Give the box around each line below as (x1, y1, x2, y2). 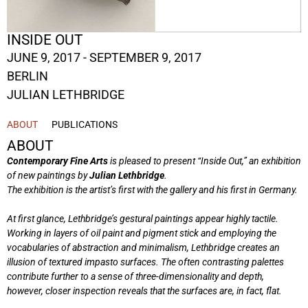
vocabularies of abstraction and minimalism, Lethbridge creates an (7, 242, 280, 254)
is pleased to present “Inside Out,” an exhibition (108, 155, 301, 167)
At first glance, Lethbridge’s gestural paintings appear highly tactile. (7, 213, 278, 225)
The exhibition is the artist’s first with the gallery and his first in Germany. (7, 184, 298, 196)
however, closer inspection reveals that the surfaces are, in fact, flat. (7, 285, 282, 297)
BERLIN (7, 69, 48, 84)
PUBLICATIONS (52, 119, 118, 131)
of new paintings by (7, 170, 89, 181)
